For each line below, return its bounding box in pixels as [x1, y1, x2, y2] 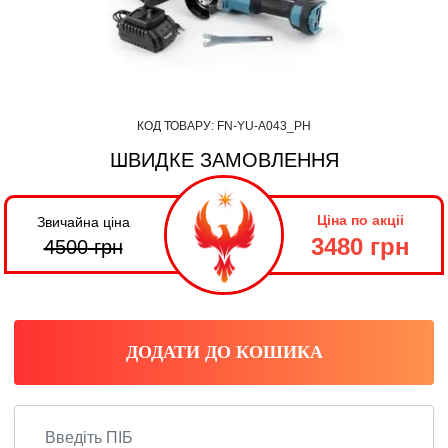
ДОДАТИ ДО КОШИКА [125, 342, 323, 362]
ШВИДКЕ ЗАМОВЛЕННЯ [109, 149, 339, 171]
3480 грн [310, 233, 410, 260]
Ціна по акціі [316, 212, 404, 228]
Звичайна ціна [36, 214, 130, 230]
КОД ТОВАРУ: [137, 119, 217, 133]
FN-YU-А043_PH [217, 119, 311, 133]
